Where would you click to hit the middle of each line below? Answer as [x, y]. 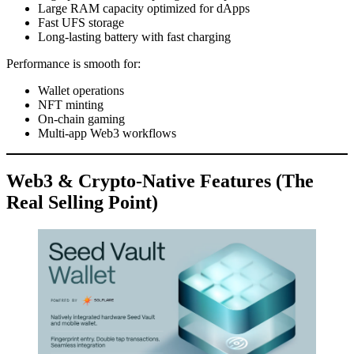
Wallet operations [81, 90]
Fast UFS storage [81, 22]
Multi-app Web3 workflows [107, 133]
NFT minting [71, 104]
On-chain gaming [81, 119]
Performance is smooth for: [73, 63]
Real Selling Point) [82, 202]
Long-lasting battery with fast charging [134, 36]
